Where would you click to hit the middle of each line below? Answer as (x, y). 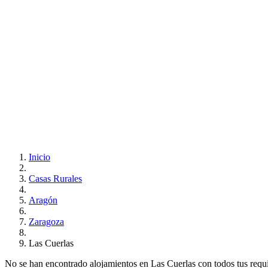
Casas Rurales (55, 178)
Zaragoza (46, 221)
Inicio (39, 157)
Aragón (43, 200)
